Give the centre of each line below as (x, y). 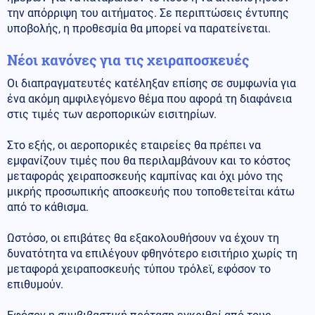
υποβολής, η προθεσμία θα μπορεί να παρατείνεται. (139, 28)
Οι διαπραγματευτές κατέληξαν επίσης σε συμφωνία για (152, 83)
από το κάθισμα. (48, 207)
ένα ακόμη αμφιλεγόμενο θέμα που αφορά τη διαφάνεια (149, 98)
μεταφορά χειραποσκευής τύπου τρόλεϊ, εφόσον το (139, 269)
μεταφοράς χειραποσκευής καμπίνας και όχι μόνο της (145, 176)
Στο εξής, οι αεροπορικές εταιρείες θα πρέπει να (134, 145)
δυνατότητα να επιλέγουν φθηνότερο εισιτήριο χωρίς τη (152, 253)
